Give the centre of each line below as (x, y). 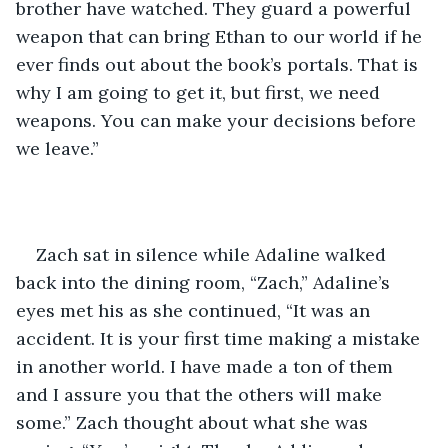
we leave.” (60, 148)
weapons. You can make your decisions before (218, 120)
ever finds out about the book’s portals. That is (219, 64)
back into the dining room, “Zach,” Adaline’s (205, 282)
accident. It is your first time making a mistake (220, 338)
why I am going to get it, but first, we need (200, 92)
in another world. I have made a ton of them (207, 366)
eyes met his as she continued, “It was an (195, 310)
